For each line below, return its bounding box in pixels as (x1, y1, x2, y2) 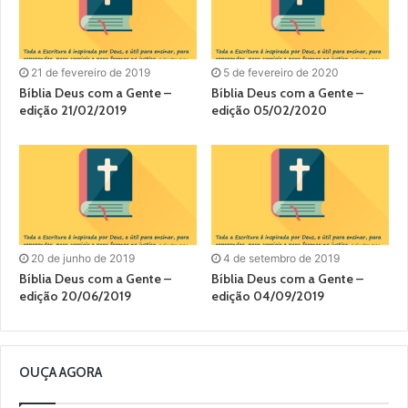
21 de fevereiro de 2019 (31, 65, 150, 79)
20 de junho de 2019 (31, 250, 135, 265)
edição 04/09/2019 (211, 287, 324, 304)
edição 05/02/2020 (211, 101, 327, 118)
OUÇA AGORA (19, 363, 102, 381)
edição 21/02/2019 (19, 101, 127, 118)
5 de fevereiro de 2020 (223, 65, 339, 79)
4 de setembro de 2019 (223, 250, 340, 265)
